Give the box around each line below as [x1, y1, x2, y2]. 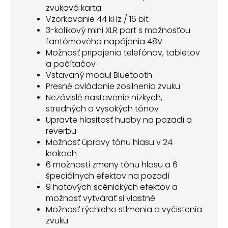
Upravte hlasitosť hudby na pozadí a [46, 114, 192, 126]
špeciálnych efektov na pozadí [46, 170, 169, 182]
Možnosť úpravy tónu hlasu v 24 [46, 136, 173, 149]
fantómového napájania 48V [46, 36, 163, 48]
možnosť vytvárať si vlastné [46, 192, 155, 205]
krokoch [46, 148, 77, 160]
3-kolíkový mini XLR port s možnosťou [46, 24, 190, 37]
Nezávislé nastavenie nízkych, [46, 92, 162, 104]
